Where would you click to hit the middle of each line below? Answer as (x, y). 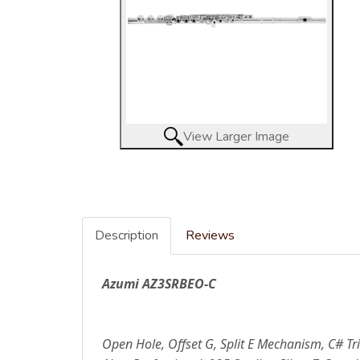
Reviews (210, 235)
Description (127, 235)
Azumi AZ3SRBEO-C (159, 283)
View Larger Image (236, 136)
